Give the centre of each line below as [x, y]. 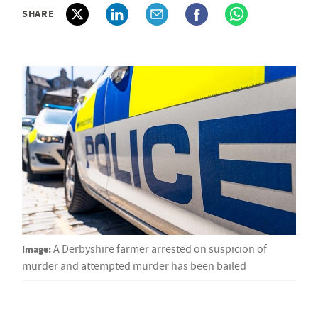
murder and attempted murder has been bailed [134, 267]
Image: [37, 250]
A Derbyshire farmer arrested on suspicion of [160, 250]
